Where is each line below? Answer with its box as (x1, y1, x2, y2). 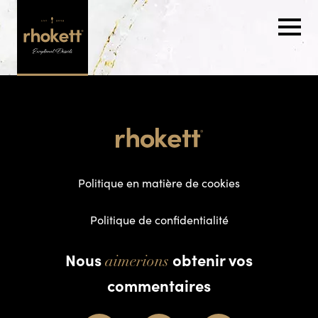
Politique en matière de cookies (78, 175, 240, 191)
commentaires (107, 274, 211, 297)
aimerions (105, 254, 169, 271)
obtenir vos (169, 248, 253, 271)
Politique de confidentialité (89, 212, 229, 228)
